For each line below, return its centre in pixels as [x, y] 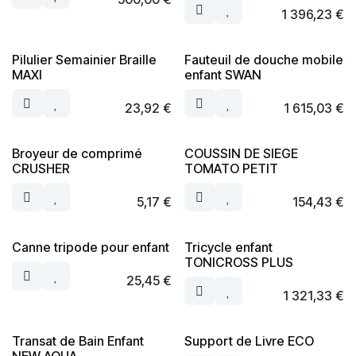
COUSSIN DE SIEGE [241, 153]
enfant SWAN [222, 75]
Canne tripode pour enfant [91, 247]
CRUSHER [41, 168]
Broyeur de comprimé [77, 153]
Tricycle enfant [228, 247]
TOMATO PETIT [231, 168]
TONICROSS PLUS [238, 262]
